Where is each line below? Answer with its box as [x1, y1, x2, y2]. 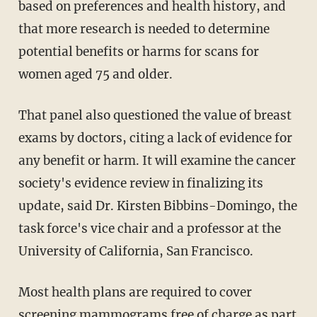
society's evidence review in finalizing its [18, 175, 263, 191]
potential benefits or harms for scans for [18, 43, 259, 59]
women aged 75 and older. [18, 66, 173, 82]
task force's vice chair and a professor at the [18, 220, 281, 236]
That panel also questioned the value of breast [18, 107, 292, 123]
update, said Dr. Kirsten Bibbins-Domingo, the [18, 197, 297, 214]
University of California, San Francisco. [18, 243, 253, 259]
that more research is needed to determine [18, 21, 270, 37]
